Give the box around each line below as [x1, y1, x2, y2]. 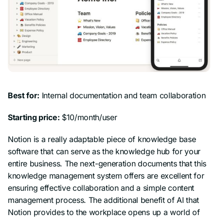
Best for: [8, 90, 40, 100]
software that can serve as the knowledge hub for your [8, 146, 201, 156]
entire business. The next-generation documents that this [8, 158, 207, 168]
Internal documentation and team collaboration [39, 90, 206, 100]
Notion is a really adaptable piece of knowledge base [8, 134, 196, 144]
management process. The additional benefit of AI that [8, 195, 200, 205]
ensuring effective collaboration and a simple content [8, 182, 195, 193]
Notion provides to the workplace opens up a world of [8, 207, 200, 217]
